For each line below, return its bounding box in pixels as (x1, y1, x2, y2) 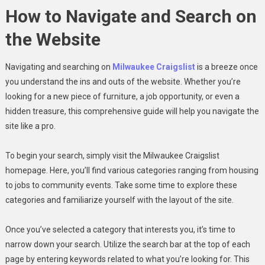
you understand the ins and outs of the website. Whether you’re (5, 76, 241, 86)
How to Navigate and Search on (5, 5, 257, 27)
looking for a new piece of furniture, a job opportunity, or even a (5, 91, 240, 101)
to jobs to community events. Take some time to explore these (5, 180, 237, 190)
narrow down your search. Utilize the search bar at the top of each (5, 239, 250, 249)
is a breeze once (195, 62, 258, 72)
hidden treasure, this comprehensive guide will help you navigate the (5, 106, 259, 116)
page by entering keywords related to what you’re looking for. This (5, 254, 250, 264)
